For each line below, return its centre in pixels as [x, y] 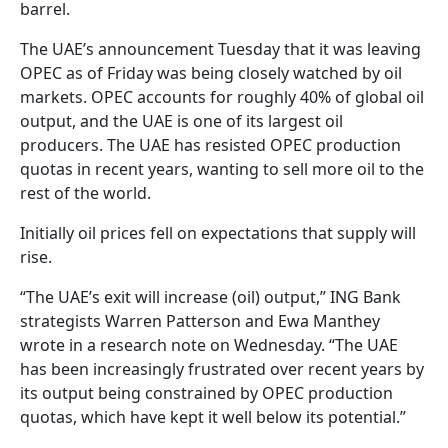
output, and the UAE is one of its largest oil [181, 121]
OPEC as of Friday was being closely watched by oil [211, 73]
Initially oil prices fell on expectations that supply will [218, 233]
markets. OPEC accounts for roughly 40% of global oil [222, 97]
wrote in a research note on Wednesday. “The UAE [209, 345]
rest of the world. [85, 193]
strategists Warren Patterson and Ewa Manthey [200, 321]
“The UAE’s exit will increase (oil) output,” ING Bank [210, 297]
